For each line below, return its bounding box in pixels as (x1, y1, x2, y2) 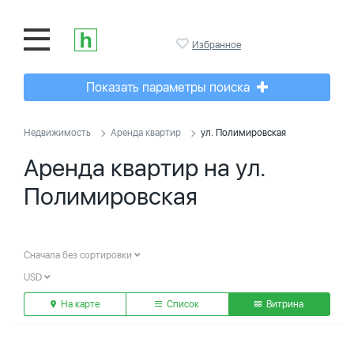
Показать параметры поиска (86, 80, 253, 95)
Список (164, 299, 200, 310)
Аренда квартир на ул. (24, 153, 266, 182)
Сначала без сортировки (24, 250, 134, 261)
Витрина (264, 299, 304, 310)
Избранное (192, 40, 241, 51)
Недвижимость (24, 127, 91, 138)
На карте (58, 299, 100, 310)
